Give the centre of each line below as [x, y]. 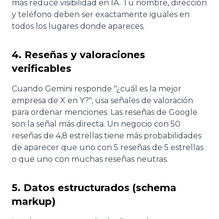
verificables [42, 68]
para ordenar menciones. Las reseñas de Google [105, 112]
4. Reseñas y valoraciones [78, 55]
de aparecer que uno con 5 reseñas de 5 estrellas [108, 147]
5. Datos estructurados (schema [94, 187]
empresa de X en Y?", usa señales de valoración [102, 100]
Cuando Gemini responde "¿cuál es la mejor [97, 88]
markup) [34, 201]
